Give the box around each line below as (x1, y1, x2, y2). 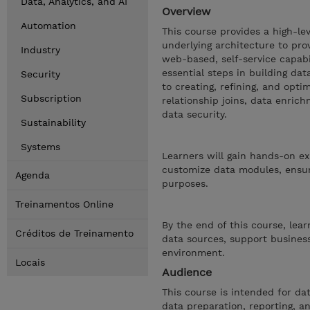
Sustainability (21, 117, 86, 128)
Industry (21, 44, 60, 55)
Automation (21, 20, 76, 31)
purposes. (162, 178, 208, 189)
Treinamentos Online (15, 199, 113, 210)
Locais (15, 257, 45, 268)
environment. (162, 247, 225, 258)
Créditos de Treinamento (15, 228, 134, 239)
